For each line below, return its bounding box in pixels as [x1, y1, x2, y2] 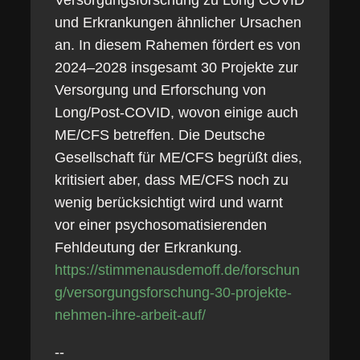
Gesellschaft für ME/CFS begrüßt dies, [54, 149, 302, 166]
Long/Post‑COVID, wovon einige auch [54, 104, 298, 121]
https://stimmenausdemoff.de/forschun [54, 262, 300, 278]
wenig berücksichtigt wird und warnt [54, 194, 283, 211]
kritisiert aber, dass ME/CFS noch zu [54, 172, 288, 188]
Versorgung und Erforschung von [54, 82, 266, 98]
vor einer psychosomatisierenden [54, 217, 267, 233]
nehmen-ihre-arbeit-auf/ [54, 307, 206, 323]
